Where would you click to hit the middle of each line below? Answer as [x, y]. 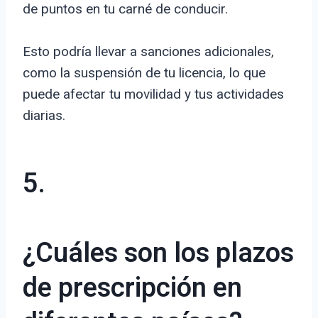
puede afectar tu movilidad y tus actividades [153, 94]
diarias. [44, 116]
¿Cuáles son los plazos [158, 254]
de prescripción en [132, 289]
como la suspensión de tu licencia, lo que [144, 73]
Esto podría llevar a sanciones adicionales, [148, 52]
